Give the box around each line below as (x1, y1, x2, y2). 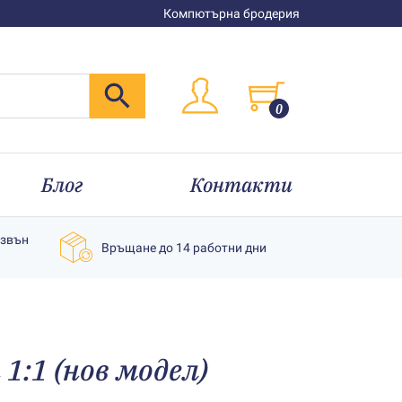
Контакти (190, 171, 293, 197)
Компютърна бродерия (163, 6, 300, 21)
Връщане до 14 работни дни (101, 240, 267, 255)
